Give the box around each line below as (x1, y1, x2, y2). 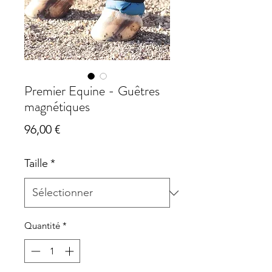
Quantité (24, 220, 60, 232)
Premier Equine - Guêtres (24, 81, 160, 101)
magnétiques (24, 97, 90, 117)
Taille (24, 157, 48, 171)
